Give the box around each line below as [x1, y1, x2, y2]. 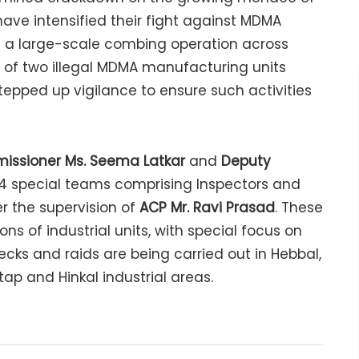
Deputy [221, 151, 271, 171]
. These [275, 198, 323, 218]
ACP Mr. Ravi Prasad [139, 198, 275, 218]
